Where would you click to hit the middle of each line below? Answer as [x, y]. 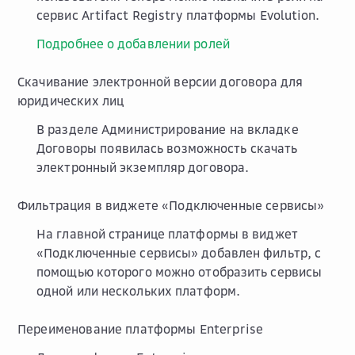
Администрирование [164, 129]
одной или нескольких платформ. [139, 290]
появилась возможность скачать [197, 148]
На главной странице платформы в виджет [167, 233]
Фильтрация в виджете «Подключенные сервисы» [171, 205]
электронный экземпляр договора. [143, 167]
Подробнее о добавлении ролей [133, 43]
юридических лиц [71, 100]
